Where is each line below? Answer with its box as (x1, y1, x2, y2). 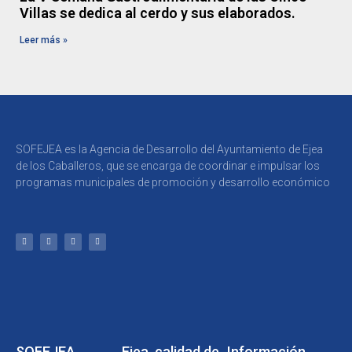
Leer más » (20, 35, 68, 46)
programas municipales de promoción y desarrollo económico (16, 176, 330, 189)
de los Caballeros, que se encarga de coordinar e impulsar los (16, 159, 320, 172)
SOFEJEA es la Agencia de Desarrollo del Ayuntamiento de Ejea (16, 143, 323, 156)
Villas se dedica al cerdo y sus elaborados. (20, 5, 295, 21)
